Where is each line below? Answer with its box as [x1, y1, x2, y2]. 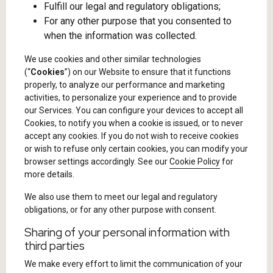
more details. [24, 169, 76, 179]
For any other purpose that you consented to [44, 15, 232, 27]
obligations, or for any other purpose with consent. [24, 205, 216, 214]
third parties [24, 238, 85, 253]
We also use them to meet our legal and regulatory [24, 192, 218, 202]
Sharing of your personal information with [24, 225, 230, 240]
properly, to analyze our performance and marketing [24, 80, 225, 90]
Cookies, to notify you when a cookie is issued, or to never [24, 118, 243, 128]
